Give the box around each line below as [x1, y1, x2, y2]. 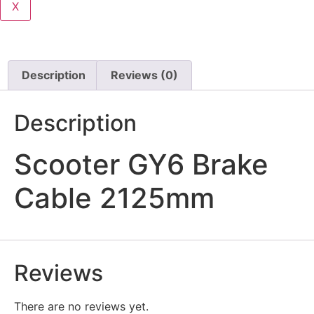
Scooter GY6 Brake [14, 147, 268, 182]
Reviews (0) [110, 68, 178, 83]
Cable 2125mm [14, 181, 214, 216]
